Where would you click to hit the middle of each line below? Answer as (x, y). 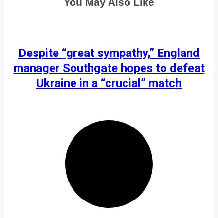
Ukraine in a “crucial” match (109, 83)
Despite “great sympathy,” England (109, 53)
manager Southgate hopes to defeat (109, 68)
